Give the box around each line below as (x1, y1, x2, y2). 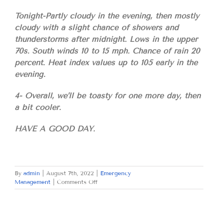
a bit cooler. (15, 103, 61, 112)
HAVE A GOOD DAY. (15, 124, 95, 134)
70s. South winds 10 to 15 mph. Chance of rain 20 (15, 46, 200, 56)
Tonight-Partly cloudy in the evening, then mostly (15, 11, 199, 21)
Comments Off (57, 178, 97, 186)
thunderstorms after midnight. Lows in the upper (15, 35, 198, 44)
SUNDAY (97, 186, 122, 194)
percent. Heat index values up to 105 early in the (15, 58, 198, 68)
